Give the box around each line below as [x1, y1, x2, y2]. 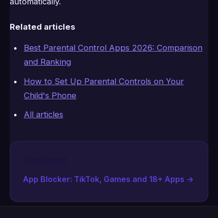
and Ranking [23, 57, 71, 67]
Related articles [10, 21, 75, 32]
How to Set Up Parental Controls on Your [23, 76, 184, 86]
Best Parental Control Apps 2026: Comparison [23, 43, 202, 53]
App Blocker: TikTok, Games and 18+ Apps [23, 174, 184, 184]
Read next [23, 155, 66, 165]
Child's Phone [23, 90, 76, 100]
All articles [23, 109, 63, 120]
